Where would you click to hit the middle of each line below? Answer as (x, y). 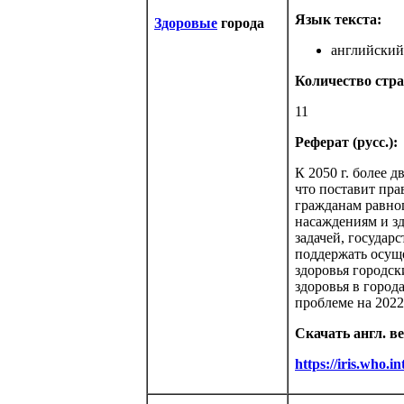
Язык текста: (338, 19)
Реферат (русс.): (346, 142)
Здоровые (186, 23)
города (241, 23)
